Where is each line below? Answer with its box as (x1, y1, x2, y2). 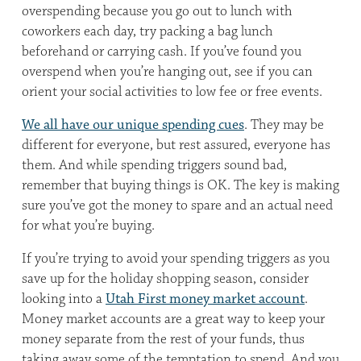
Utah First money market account (106, 290, 305, 308)
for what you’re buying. (22, 217, 155, 234)
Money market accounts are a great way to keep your (22, 310, 325, 328)
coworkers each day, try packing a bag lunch (22, 23, 273, 40)
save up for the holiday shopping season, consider (22, 270, 309, 288)
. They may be (244, 116, 324, 134)
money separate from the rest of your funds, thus (22, 330, 305, 348)
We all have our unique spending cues (22, 116, 244, 134)
